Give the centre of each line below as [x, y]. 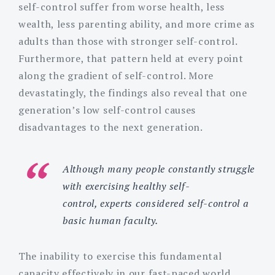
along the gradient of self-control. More [116, 75]
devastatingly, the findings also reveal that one [133, 92]
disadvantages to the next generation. [112, 127]
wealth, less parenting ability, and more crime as [137, 24]
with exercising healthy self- [126, 186]
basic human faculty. [112, 220]
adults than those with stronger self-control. [128, 41]
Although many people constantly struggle [159, 168]
